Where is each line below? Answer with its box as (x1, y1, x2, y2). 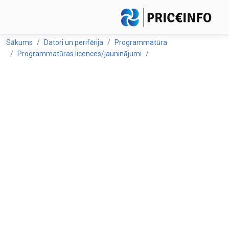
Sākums (6, 38, 33, 47)
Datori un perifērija (44, 38, 103, 47)
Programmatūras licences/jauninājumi (17, 50, 142, 58)
